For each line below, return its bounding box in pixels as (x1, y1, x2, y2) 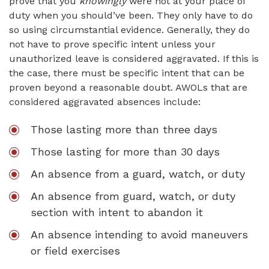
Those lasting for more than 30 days (31, 145, 220, 158)
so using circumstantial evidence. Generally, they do (9, 24, 250, 35)
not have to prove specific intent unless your (9, 38, 216, 50)
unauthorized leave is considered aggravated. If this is (9, 53, 259, 64)
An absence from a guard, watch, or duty (31, 168, 245, 180)
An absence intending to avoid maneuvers (31, 228, 248, 241)
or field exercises (31, 244, 120, 257)
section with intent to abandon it (31, 206, 203, 219)
